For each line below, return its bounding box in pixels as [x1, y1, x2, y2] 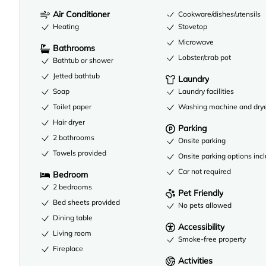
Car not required [178, 167, 232, 176]
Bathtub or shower [53, 55, 113, 65]
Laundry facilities [178, 87, 235, 96]
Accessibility [178, 221, 225, 233]
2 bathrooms [53, 132, 94, 142]
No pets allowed [178, 201, 232, 210]
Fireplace [53, 243, 83, 253]
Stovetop [178, 22, 208, 31]
